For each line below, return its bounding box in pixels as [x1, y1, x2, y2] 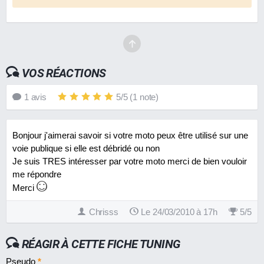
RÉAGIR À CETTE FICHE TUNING [21, 236, 180, 251]
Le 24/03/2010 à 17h [141, 206, 217, 217]
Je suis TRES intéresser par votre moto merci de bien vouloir [12, 156, 247, 166]
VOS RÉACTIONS [21, 66, 106, 81]
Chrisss [88, 206, 118, 217]
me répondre [12, 169, 61, 179]
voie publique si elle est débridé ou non [12, 143, 160, 153]
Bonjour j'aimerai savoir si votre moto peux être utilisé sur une [12, 130, 248, 140]
